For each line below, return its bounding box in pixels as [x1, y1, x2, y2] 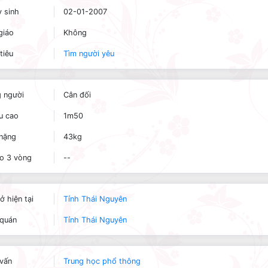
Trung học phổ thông [63, 257, 141, 266]
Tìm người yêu [63, 49, 114, 58]
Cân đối [63, 90, 91, 99]
